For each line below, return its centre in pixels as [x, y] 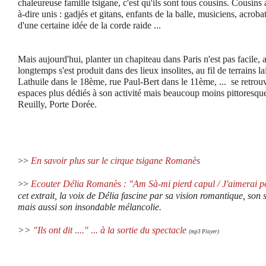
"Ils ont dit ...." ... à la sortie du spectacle [110, 230]
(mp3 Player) [204, 232]
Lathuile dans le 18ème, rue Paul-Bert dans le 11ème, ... [122, 82]
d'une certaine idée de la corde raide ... [89, 26]
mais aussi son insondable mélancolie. [90, 207]
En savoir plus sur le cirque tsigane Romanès [115, 161]
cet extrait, [39, 196]
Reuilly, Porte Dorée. [57, 104]
